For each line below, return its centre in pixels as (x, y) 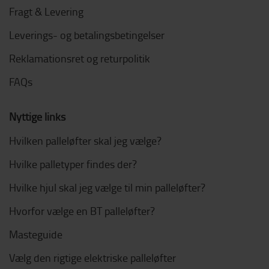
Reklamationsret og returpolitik (80, 58)
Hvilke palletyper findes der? (73, 164)
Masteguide (36, 234)
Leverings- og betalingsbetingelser (87, 35)
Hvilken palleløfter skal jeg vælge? (85, 140)
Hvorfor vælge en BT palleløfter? (82, 210)
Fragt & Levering (46, 11)
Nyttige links (37, 116)
